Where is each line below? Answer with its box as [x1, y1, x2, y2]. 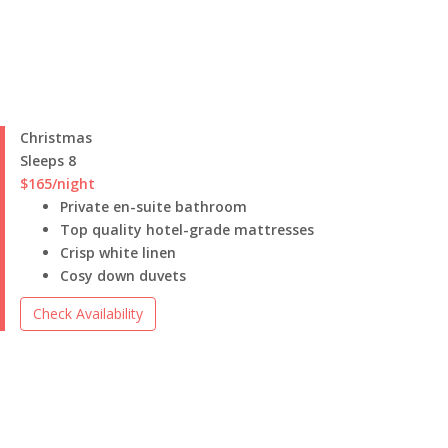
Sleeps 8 [20, 151, 76, 170]
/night [52, 174, 95, 193]
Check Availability [33, 304, 143, 323]
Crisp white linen [60, 243, 176, 262]
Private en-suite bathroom [60, 197, 247, 216]
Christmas [20, 128, 92, 147]
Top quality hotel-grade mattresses [60, 220, 314, 239]
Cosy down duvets [60, 266, 186, 285]
